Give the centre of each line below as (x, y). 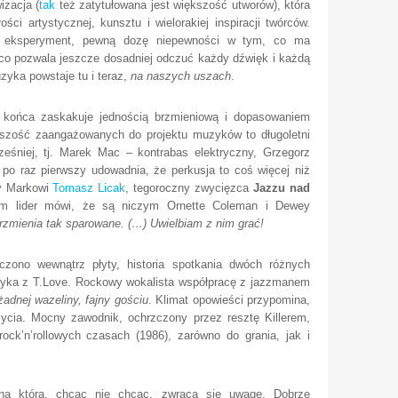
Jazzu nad (282, 188)
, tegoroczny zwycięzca (190, 188)
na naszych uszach (181, 76)
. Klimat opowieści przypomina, (229, 300)
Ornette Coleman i (221, 206)
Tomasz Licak (89, 188)
